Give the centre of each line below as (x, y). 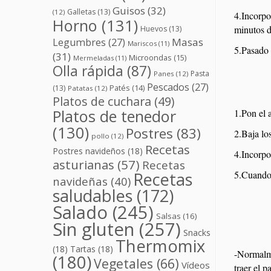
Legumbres (79, 43)
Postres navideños (89, 151)
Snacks (197, 233)
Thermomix (160, 246)
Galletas (81, 12)
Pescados (168, 87)
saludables (93, 196)
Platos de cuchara (102, 102)
